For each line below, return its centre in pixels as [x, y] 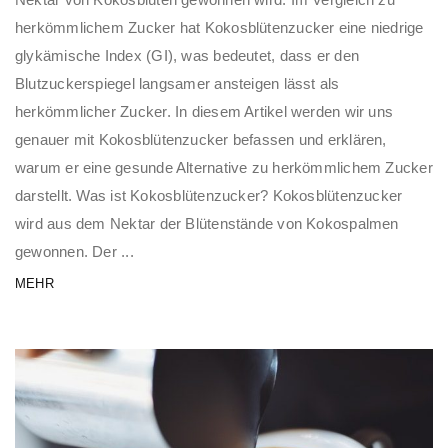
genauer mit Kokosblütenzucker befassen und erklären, [201, 140]
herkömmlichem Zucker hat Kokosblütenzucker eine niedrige [219, 28]
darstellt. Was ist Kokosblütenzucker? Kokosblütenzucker [209, 196]
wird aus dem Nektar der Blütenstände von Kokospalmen [207, 224]
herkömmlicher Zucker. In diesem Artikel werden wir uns [204, 112]
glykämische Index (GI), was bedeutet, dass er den [187, 56]
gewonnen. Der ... [74, 252]
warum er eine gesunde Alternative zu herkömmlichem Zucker [224, 168]
